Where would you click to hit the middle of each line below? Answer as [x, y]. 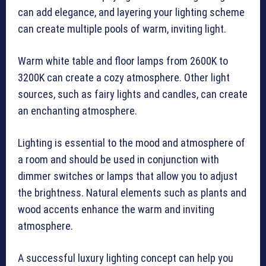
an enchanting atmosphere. [77, 111]
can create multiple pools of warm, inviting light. [122, 29]
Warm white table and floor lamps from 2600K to [123, 61]
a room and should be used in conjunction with [118, 160]
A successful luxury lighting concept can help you [126, 258]
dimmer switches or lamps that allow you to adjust [128, 176]
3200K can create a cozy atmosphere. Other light [124, 78]
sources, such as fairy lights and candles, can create [133, 94]
